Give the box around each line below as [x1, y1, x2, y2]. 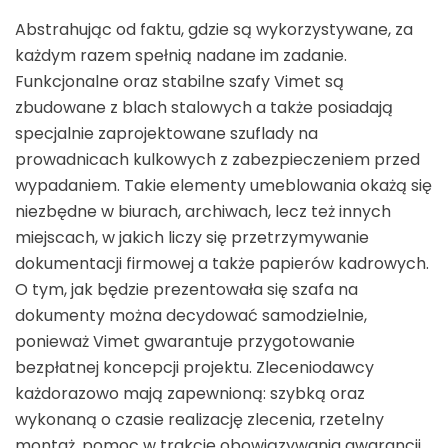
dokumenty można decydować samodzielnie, [15, 304, 367, 327]
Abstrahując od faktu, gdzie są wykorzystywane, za [15, 18, 413, 41]
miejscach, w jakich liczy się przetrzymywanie [15, 226, 369, 249]
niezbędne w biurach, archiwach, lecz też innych [15, 200, 391, 223]
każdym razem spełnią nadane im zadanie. [15, 44, 347, 67]
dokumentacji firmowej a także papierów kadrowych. [15, 252, 429, 275]
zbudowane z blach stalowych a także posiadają [15, 96, 393, 119]
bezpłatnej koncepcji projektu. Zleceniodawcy [15, 356, 374, 379]
